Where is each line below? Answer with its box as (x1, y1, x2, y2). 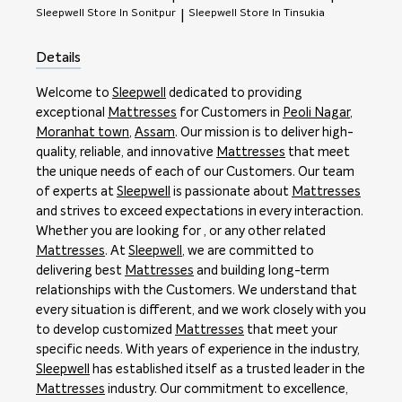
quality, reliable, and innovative (36, 146, 216, 160)
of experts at (36, 186, 117, 199)
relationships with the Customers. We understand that (36, 284, 357, 298)
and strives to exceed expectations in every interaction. (36, 205, 363, 219)
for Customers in (177, 107, 283, 120)
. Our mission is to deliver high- (175, 127, 354, 140)
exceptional (36, 107, 108, 120)
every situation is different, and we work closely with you (36, 304, 366, 318)
